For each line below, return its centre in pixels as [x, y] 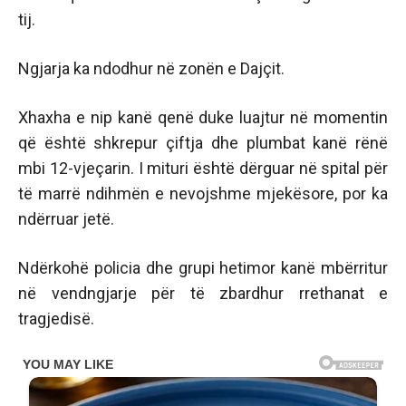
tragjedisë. [56, 319]
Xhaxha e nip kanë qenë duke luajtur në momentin [203, 117]
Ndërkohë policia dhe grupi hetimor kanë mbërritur [203, 268]
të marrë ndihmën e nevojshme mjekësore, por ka [203, 193]
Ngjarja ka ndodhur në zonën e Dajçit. [151, 68]
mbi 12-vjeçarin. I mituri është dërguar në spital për [203, 168]
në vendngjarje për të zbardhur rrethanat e [203, 293]
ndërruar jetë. [66, 219]
